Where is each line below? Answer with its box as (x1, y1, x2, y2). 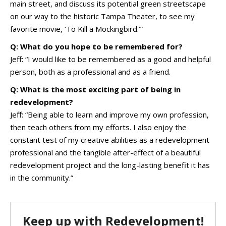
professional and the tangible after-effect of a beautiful (10, 147, 201, 157)
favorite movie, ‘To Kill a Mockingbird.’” (10, 24, 143, 34)
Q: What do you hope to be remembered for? (10, 41, 183, 51)
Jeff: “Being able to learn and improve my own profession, (10, 109, 209, 120)
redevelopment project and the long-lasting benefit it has (10, 160, 210, 170)
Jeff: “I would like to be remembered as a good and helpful (10, 54, 211, 64)
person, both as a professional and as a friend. (10, 67, 171, 77)
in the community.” (10, 173, 73, 183)
